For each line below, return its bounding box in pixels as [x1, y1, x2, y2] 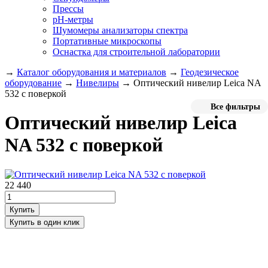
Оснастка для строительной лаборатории [53, 47, 220, 57]
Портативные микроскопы [53, 36, 162, 46]
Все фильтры [208, 102, 260, 111]
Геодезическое [181, 67, 239, 77]
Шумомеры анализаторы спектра [53, 25, 188, 35]
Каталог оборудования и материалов [17, 67, 166, 77]
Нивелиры [76, 78, 119, 88]
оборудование [5, 78, 62, 88]
